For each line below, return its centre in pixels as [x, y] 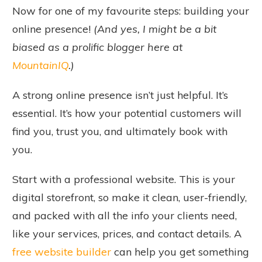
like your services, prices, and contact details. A [127, 233]
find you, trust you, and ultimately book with [120, 131]
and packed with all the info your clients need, [125, 215]
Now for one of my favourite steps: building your [131, 11]
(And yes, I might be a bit [155, 29]
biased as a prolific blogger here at [97, 47]
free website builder [62, 251]
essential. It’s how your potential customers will [127, 113]
